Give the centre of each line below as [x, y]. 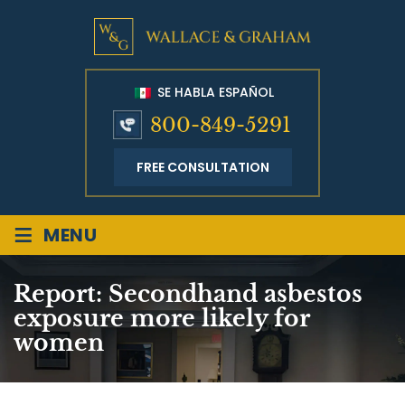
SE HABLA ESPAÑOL [213, 92]
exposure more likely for [162, 319]
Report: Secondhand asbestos [188, 295]
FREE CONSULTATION [202, 168]
